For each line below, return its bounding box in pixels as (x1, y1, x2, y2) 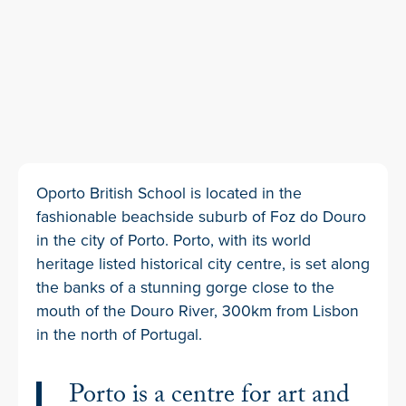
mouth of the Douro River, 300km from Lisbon (36, 298, 359, 322)
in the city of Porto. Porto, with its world (36, 227, 311, 251)
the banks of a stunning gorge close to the (36, 275, 334, 298)
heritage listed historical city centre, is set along (36, 251, 370, 275)
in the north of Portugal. (36, 322, 202, 345)
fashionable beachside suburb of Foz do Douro (36, 204, 366, 227)
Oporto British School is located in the (36, 180, 302, 204)
